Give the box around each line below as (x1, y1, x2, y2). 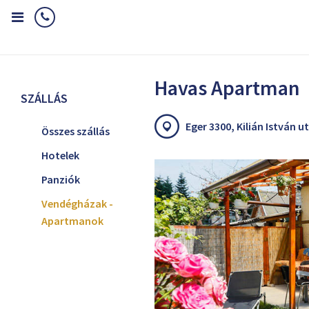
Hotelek (41, 148, 79, 162)
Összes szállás (41, 124, 110, 138)
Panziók (41, 172, 80, 186)
